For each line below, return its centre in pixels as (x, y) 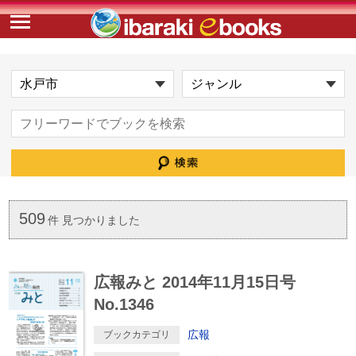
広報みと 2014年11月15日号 (194, 282)
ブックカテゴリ (136, 335)
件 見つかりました (94, 221)
